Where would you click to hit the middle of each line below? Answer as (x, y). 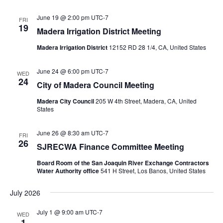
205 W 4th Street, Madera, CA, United (146, 101)
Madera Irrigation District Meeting (99, 31)
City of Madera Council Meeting (95, 85)
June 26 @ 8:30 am (63, 133)
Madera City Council (66, 101)
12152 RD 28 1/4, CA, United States (157, 47)
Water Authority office (68, 171)
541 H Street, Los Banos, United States (153, 170)
